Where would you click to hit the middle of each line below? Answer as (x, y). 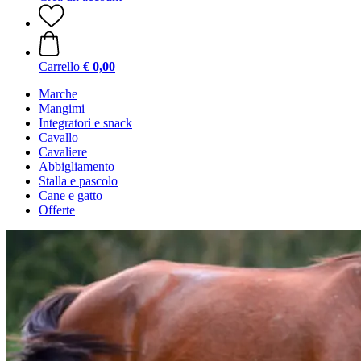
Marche (58, 94)
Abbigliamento (77, 166)
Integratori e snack (85, 123)
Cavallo (58, 137)
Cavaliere (63, 152)
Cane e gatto (71, 195)
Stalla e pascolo (78, 181)
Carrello (59, 66)
